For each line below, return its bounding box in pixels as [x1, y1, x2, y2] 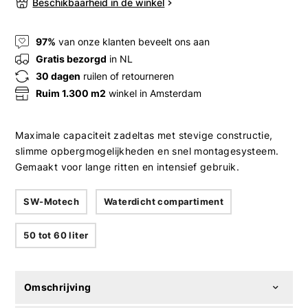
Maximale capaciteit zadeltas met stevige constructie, [15, 129, 273, 141]
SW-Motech [23, 195, 80, 207]
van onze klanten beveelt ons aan [56, 36, 210, 48]
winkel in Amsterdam [106, 87, 202, 100]
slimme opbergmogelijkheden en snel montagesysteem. [15, 144, 279, 157]
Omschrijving [23, 280, 91, 293]
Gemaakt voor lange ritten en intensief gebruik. [15, 160, 240, 173]
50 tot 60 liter [23, 229, 89, 241]
